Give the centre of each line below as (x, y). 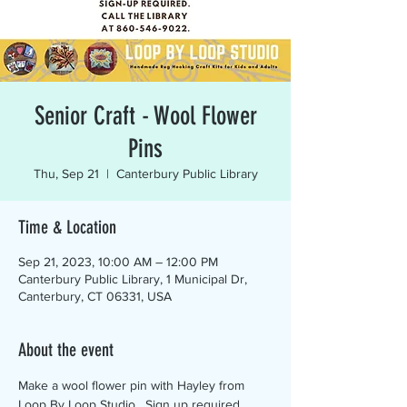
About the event (66, 350)
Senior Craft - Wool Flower (145, 116)
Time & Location (67, 227)
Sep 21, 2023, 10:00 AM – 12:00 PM (118, 262)
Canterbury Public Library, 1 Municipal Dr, (133, 279)
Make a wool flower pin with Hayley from (133, 385)
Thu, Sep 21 (66, 174)
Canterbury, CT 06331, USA (95, 296)
